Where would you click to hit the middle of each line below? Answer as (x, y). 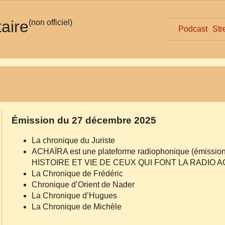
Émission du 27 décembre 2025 (84, 120)
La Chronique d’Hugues (74, 195)
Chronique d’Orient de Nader (83, 184)
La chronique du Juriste (73, 140)
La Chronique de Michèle (76, 206)
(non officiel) (51, 23)
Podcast (193, 29)
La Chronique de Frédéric (77, 173)
